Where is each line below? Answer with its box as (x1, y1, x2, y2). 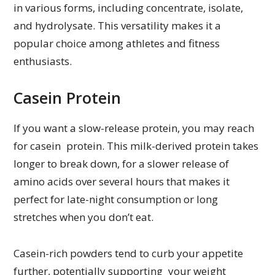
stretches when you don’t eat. (14, 210, 154, 225)
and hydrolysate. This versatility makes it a (14, 18, 222, 33)
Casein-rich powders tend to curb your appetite (14, 246, 244, 261)
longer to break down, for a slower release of (14, 157, 230, 171)
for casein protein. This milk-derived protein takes (14, 139, 259, 153)
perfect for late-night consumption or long (14, 192, 224, 207)
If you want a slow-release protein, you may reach (14, 121, 255, 136)
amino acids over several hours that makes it (14, 174, 230, 189)
